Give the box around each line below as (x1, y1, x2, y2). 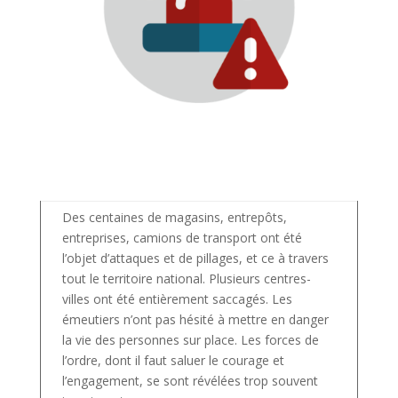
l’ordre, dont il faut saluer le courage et (61, 351, 284, 369)
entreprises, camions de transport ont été (61, 228, 302, 246)
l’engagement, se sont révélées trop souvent (61, 371, 318, 389)
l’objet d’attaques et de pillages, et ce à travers (61, 249, 329, 267)
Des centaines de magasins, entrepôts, (61, 208, 287, 226)
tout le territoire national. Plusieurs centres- (61, 269, 311, 287)
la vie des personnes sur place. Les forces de (61, 330, 319, 348)
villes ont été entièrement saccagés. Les (61, 290, 292, 307)
